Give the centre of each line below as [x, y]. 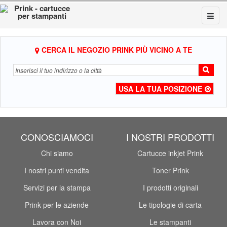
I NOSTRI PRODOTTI [170, 137]
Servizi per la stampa [57, 187]
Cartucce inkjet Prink [170, 153]
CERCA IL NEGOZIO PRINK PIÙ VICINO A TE [116, 50]
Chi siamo [57, 153]
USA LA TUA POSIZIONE [160, 88]
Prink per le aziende [57, 205]
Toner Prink [170, 170]
